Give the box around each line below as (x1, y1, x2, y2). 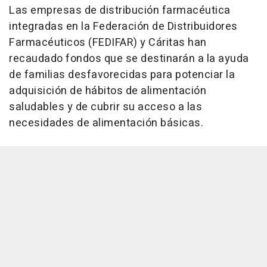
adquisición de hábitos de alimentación (9, 83, 206, 100)
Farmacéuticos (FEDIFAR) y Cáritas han (9, 35, 207, 51)
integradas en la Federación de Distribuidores (9, 18, 238, 35)
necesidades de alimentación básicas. (9, 115, 203, 132)
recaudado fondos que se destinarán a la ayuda (9, 51, 249, 67)
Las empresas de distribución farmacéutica (9, 2, 231, 19)
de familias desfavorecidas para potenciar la (9, 67, 235, 83)
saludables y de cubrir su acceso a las (9, 99, 202, 116)
